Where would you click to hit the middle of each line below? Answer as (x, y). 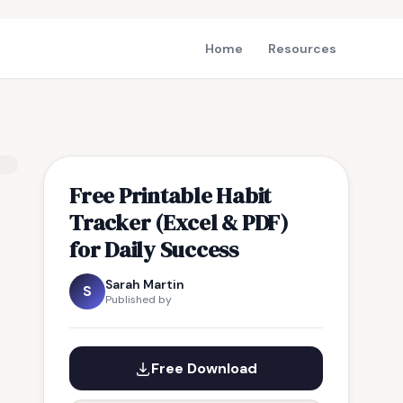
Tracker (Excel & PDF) (179, 222)
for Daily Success (154, 249)
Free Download (204, 368)
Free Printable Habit (170, 195)
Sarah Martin (145, 284)
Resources (302, 49)
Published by (139, 300)
